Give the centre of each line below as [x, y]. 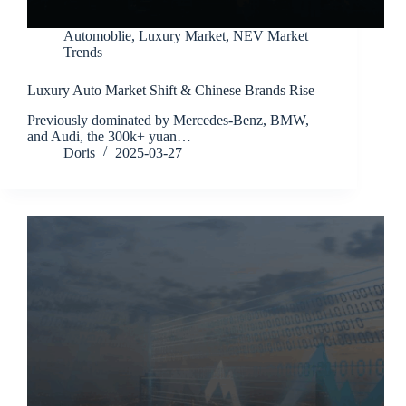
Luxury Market [182, 36]
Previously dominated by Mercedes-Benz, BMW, [168, 121]
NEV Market [271, 36]
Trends [83, 53]
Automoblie [97, 36]
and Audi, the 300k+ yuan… [109, 137]
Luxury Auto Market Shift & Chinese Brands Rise [171, 91]
